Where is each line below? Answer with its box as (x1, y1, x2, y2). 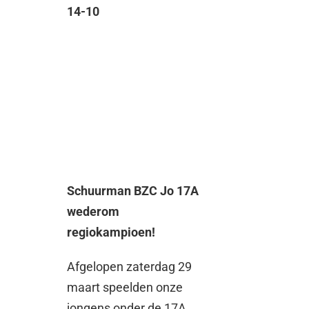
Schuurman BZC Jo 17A (67, 183, 199, 199)
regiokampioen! (67, 225, 156, 240)
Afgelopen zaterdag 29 (67, 259, 192, 275)
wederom (67, 204, 120, 219)
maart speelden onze (67, 280, 183, 295)
